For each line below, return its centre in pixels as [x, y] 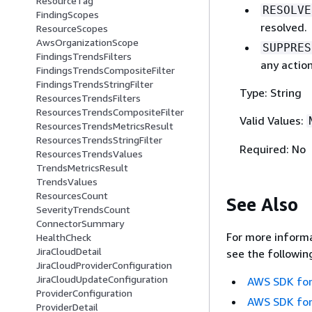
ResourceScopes [72, 29]
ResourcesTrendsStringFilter [99, 140]
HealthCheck [64, 237]
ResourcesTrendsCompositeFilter [110, 112]
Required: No [272, 149]
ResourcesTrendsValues [89, 154]
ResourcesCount [72, 196]
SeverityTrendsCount [83, 210]
